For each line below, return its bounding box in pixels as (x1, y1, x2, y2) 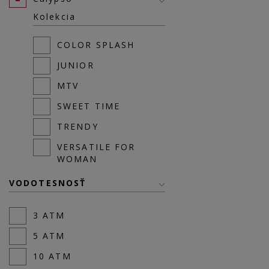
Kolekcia (33, 11, 76, 22)
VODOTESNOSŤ (9, 177, 86, 189)
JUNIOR (57, 59, 94, 71)
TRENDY (57, 121, 98, 132)
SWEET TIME (57, 100, 120, 112)
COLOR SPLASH (57, 39, 135, 50)
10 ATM (33, 250, 71, 262)
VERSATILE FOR (57, 141, 136, 153)
